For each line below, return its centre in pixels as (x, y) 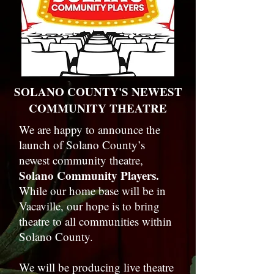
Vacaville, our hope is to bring (89, 206)
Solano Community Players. (89, 175)
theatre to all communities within (95, 221)
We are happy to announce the (90, 129)
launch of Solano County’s (82, 145)
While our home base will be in (92, 191)
